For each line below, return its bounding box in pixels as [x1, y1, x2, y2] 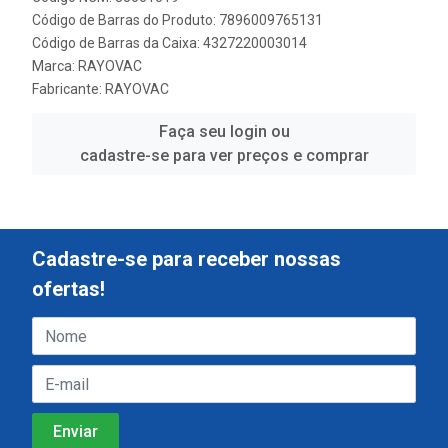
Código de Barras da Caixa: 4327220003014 [32, 35, 307, 51]
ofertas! [32, 277, 105, 301]
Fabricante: [32, 81, 105, 97]
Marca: [32, 58, 78, 74]
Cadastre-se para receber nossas [32, 247, 341, 271]
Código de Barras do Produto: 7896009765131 [32, 12, 323, 28]
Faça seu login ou [158, 122, 290, 141]
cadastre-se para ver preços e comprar [79, 146, 369, 165]
